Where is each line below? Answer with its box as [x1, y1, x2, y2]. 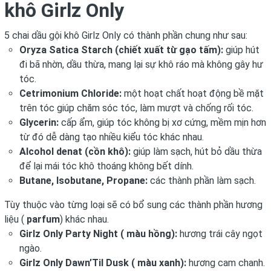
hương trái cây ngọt [177, 228, 263, 240]
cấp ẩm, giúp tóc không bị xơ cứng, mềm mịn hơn [59, 117, 266, 128]
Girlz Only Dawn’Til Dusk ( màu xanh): [19, 257, 186, 269]
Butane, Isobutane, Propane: [19, 175, 148, 186]
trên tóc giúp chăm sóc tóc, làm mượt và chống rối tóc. [19, 102, 253, 114]
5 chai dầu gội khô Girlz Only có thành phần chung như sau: [4, 30, 247, 41]
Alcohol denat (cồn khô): [19, 146, 131, 157]
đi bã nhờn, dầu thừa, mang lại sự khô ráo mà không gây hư [19, 59, 263, 70]
